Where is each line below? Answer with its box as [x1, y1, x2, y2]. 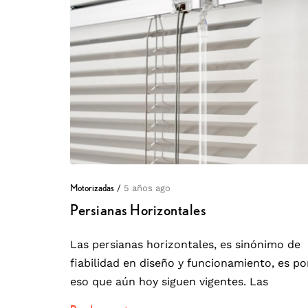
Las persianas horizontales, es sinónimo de [70, 238, 300, 252]
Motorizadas [70, 183, 114, 194]
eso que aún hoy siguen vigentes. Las [70, 275, 268, 289]
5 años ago [124, 183, 170, 194]
